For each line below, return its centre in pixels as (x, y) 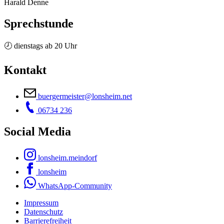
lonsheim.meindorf (67, 158)
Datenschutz (43, 212)
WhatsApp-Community (75, 186)
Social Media (37, 132)
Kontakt (25, 70)
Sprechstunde (39, 23)
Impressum (41, 203)
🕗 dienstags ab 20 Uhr (40, 46)
